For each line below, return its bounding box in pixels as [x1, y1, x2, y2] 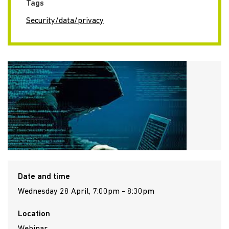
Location [18, 210, 50, 218]
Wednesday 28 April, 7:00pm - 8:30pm [18, 187, 154, 196]
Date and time [18, 172, 70, 181]
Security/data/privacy [26, 16, 104, 25]
